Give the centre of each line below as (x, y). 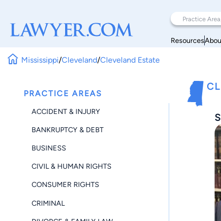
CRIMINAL (48, 203)
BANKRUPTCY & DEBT (68, 129)
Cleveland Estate (130, 60)
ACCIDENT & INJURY (66, 111)
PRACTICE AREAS (63, 93)
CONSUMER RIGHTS (65, 185)
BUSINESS (49, 148)
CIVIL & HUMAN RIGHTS (72, 166)
